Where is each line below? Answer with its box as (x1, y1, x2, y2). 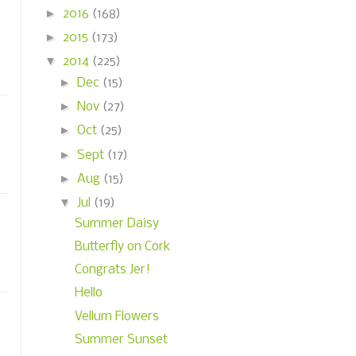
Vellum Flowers (74, 309, 159, 323)
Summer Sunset (74, 332, 168, 346)
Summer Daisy (74, 216, 159, 230)
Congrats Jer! (74, 263, 150, 277)
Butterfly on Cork (74, 239, 171, 253)
